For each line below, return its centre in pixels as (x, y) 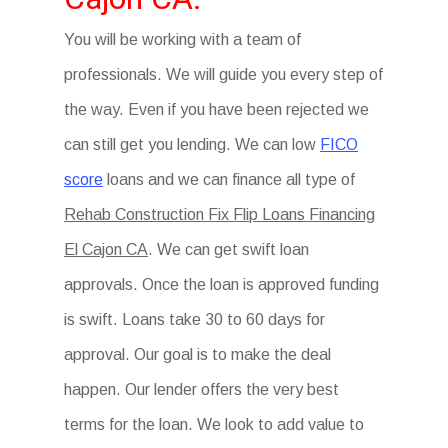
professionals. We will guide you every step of (224, 74)
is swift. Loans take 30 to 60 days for (195, 319)
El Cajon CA (106, 249)
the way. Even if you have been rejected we (217, 109)
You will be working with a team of (183, 39)
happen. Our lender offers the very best (202, 389)
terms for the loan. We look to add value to (214, 424)
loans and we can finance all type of (229, 179)
